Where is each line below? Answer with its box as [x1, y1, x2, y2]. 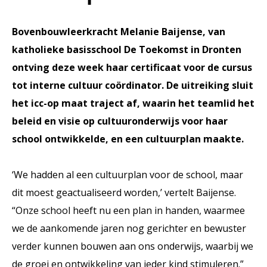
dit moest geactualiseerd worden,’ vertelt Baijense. [12, 186, 236, 199]
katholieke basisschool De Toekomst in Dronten [12, 43, 241, 56]
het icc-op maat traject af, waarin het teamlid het [12, 97, 254, 110]
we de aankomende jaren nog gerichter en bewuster [12, 222, 246, 235]
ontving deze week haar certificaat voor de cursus [12, 61, 252, 74]
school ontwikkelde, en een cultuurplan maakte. [12, 132, 244, 145]
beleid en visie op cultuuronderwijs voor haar [12, 114, 228, 128]
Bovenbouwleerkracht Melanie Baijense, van [12, 25, 225, 38]
